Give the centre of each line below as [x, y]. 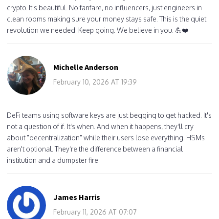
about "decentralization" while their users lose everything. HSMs [106, 137]
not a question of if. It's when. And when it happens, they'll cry [100, 126]
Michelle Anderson [86, 67]
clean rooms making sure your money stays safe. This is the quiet [107, 19]
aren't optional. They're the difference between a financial [95, 149]
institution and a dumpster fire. [53, 160]
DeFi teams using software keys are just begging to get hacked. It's [109, 115]
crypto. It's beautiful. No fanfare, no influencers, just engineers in [104, 7]
